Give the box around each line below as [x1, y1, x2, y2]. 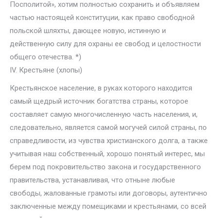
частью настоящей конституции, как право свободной [10, 13, 195, 22]
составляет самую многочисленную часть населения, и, [10, 110, 198, 119]
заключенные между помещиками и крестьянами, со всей [10, 202, 206, 211]
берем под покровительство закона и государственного [10, 163, 201, 171]
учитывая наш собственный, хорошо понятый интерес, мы [10, 149, 205, 158]
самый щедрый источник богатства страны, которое [10, 97, 188, 106]
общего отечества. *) [10, 53, 81, 61]
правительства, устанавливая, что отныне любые [10, 176, 175, 184]
